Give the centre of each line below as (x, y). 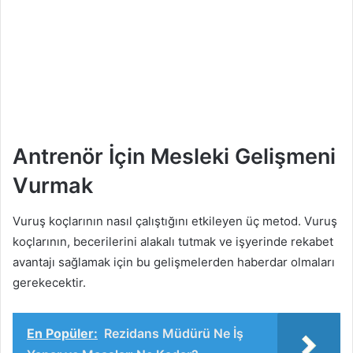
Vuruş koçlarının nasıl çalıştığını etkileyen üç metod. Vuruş (175, 221)
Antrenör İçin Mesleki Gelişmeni (174, 157)
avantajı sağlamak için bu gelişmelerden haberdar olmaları (174, 262)
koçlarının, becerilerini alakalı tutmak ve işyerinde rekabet (173, 241)
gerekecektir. (49, 282)
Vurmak (53, 186)
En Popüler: (62, 333)
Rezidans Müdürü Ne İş (174, 333)
